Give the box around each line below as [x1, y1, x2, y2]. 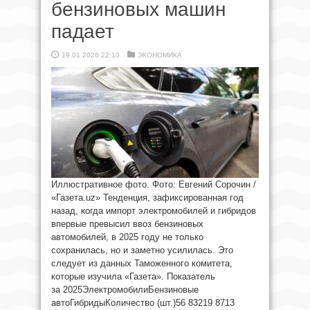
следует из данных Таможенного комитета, [51, 258, 232, 268]
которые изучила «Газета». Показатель [51, 271, 215, 282]
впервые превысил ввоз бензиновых [51, 219, 203, 229]
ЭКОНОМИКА [138, 51, 182, 59]
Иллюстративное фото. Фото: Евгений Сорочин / [51, 179, 256, 190]
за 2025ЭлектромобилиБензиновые [51, 284, 199, 295]
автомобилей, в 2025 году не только [51, 232, 203, 242]
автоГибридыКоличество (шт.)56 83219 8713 [51, 298, 235, 308]
